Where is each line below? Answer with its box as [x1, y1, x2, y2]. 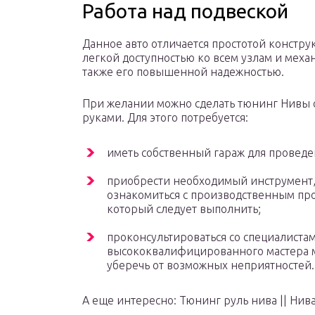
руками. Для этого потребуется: [82, 111, 248, 124]
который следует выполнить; [107, 202, 261, 216]
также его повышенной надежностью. [82, 65, 284, 79]
